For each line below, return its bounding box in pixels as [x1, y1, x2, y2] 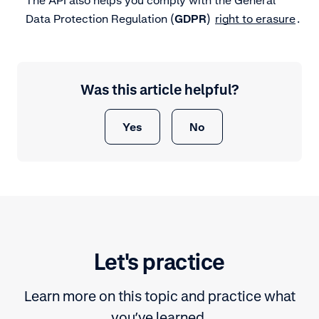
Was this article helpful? [80, 80, 239, 98]
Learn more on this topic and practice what [23, 287, 296, 305]
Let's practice [94, 247, 225, 276]
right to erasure [215, 11, 296, 26]
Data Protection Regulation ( [26, 11, 174, 26]
